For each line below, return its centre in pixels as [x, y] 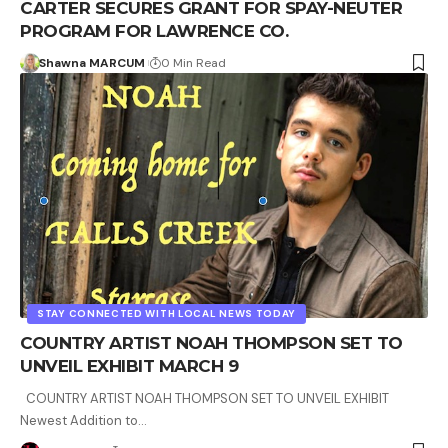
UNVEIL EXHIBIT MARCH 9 [129, 365]
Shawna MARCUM [91, 62]
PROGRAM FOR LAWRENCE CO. [154, 30]
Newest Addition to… [83, 420]
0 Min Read [193, 62]
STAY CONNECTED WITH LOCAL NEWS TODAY [167, 313]
